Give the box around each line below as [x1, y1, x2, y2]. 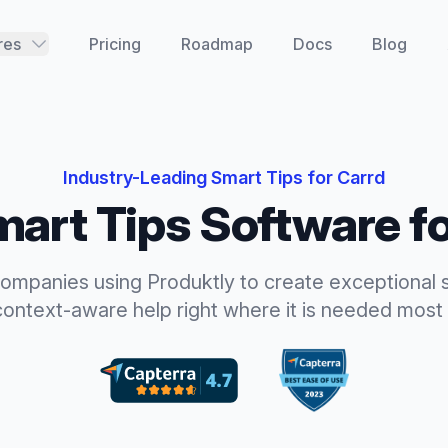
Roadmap [180, 34, 253, 54]
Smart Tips [211, 167, 303, 188]
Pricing [88, 34, 141, 54]
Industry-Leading [63, 167, 211, 188]
